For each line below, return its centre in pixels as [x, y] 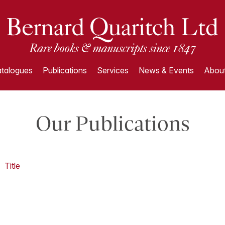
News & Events [166, 70]
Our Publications [113, 124]
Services [113, 70]
